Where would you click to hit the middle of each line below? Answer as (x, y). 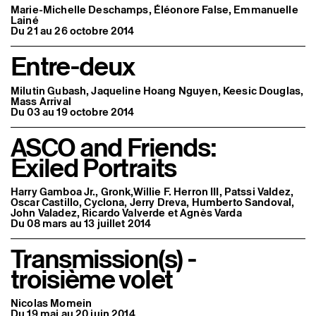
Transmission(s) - (103, 259)
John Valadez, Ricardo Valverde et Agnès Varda (126, 212)
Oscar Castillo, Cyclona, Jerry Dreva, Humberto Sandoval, (153, 202)
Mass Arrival (41, 101)
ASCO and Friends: (113, 147)
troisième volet (92, 279)
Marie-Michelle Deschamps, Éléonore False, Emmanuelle (154, 10)
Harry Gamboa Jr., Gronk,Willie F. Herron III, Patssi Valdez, (152, 191)
